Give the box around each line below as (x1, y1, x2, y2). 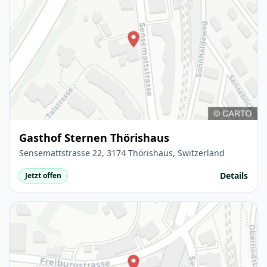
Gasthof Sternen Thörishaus (19, 131, 169, 145)
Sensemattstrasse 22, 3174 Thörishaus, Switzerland (19, 147, 225, 159)
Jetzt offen (25, 170, 61, 181)
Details (220, 170, 248, 182)
